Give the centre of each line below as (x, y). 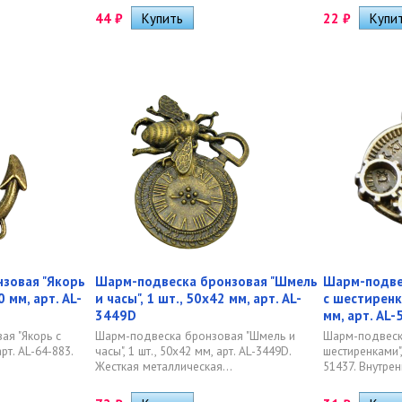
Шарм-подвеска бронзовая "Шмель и (195, 336)
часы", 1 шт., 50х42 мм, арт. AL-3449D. (193, 351)
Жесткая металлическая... (164, 366)
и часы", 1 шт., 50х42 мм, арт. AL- (198, 298)
